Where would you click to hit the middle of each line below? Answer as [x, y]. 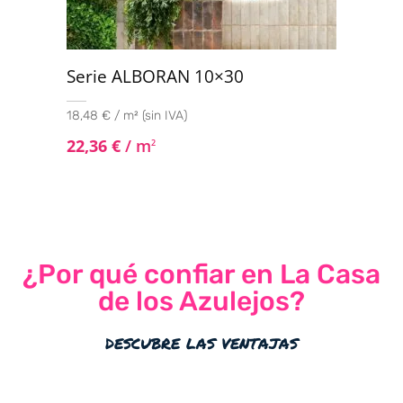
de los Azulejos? [201, 301]
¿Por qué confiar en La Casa [201, 274]
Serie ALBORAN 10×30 [155, 76]
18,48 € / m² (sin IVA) [127, 116]
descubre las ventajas [201, 342]
